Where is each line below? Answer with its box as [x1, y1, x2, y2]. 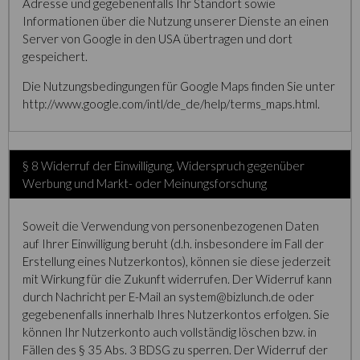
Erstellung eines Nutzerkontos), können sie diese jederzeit [22, 254, 331, 268]
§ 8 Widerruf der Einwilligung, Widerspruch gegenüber [22, 158, 305, 173]
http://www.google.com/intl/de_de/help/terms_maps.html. [22, 96, 320, 111]
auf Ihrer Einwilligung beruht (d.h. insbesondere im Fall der [22, 236, 324, 251]
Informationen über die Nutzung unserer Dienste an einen [22, 14, 329, 28]
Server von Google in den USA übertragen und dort [22, 31, 292, 46]
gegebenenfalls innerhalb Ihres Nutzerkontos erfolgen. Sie [22, 307, 329, 321]
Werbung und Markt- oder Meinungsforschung [22, 176, 267, 190]
